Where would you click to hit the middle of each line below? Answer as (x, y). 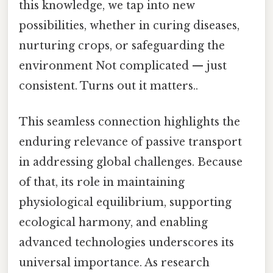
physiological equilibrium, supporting (125, 203)
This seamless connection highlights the (129, 122)
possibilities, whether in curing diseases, (129, 25)
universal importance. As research (114, 263)
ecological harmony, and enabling (113, 223)
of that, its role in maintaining (102, 183)
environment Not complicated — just (123, 66)
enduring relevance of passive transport (130, 142)
